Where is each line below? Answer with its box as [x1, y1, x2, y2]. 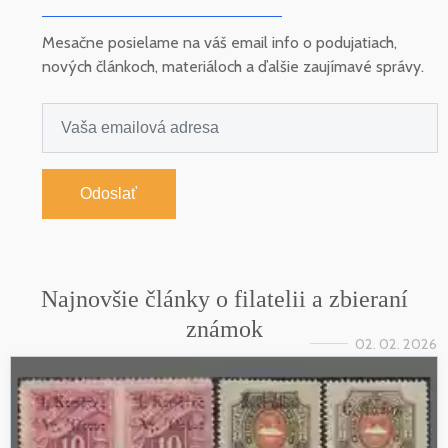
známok [185, 316, 263, 343]
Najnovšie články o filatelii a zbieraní [40, 286, 408, 313]
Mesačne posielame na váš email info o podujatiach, [42, 33, 397, 53]
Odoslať [80, 184, 138, 202]
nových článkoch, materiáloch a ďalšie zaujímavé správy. [42, 57, 424, 77]
